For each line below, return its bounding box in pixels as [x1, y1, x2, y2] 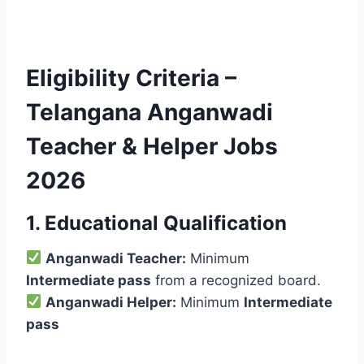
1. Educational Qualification [26, 210, 287, 235]
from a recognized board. [151, 271, 321, 288]
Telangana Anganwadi [26, 97, 273, 126]
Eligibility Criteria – [26, 63, 236, 92]
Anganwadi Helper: [45, 293, 177, 310]
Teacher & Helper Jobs [26, 132, 278, 160]
